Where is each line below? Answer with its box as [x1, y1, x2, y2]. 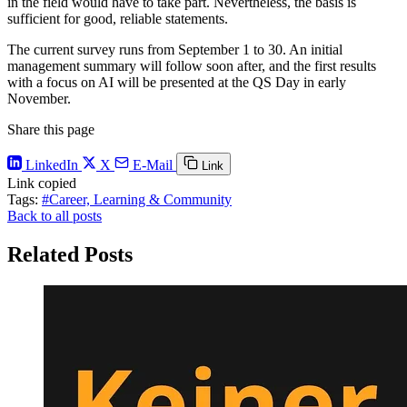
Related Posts [7, 242, 133, 266]
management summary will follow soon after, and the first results [7, 58, 376, 74]
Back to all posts [7, 208, 102, 224]
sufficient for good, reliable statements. [7, 11, 228, 27]
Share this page [7, 122, 94, 138]
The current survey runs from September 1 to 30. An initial [7, 42, 342, 58]
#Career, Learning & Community [42, 192, 232, 208]
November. [7, 91, 71, 107]
